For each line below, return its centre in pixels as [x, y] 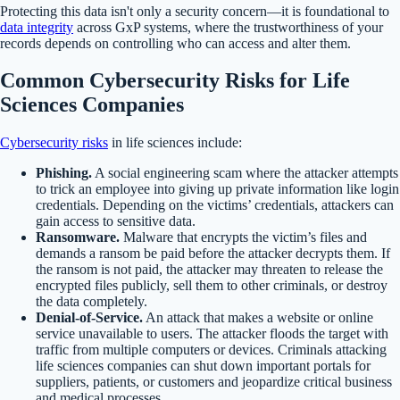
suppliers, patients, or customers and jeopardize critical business [214, 382]
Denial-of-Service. [89, 318]
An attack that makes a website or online [258, 318]
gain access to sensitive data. [116, 221]
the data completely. [92, 302]
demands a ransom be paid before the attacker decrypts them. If [213, 254]
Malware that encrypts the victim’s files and [243, 237]
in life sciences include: [175, 143]
